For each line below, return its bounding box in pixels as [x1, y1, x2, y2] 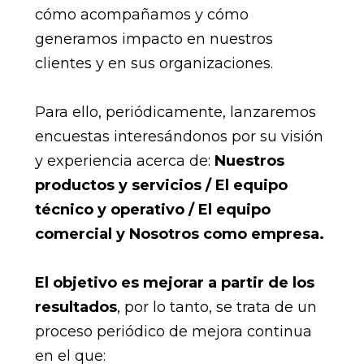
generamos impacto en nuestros [34, 29, 273, 48]
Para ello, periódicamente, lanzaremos [34, 102, 316, 121]
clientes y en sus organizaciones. [34, 54, 273, 72]
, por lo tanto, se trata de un [116, 297, 317, 316]
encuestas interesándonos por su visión [34, 127, 323, 145]
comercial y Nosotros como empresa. [34, 224, 324, 243]
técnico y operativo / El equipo [34, 200, 271, 219]
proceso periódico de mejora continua [34, 322, 312, 340]
